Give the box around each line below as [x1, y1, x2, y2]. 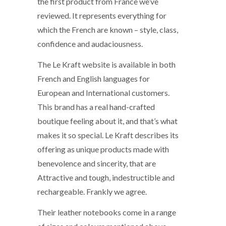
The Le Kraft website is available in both [37, 59, 176, 69]
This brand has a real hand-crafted [37, 101, 155, 111]
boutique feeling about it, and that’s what [37, 116, 178, 126]
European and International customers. [37, 87, 169, 97]
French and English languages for [37, 73, 150, 83]
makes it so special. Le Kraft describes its [37, 130, 179, 140]
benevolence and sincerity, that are [37, 158, 156, 168]
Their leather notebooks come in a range [37, 207, 176, 217]
